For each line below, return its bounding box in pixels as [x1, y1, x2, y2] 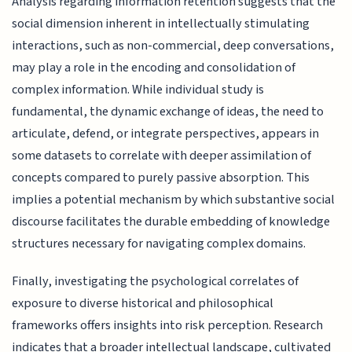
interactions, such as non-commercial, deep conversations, [12, 35, 335, 55]
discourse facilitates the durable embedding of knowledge [12, 211, 331, 231]
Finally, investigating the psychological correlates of [12, 272, 299, 291]
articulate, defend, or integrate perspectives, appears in [12, 123, 320, 143]
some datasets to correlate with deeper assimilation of [12, 145, 312, 165]
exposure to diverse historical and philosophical [12, 294, 274, 313]
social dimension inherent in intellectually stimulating [12, 13, 310, 33]
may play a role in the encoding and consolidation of [12, 57, 296, 77]
